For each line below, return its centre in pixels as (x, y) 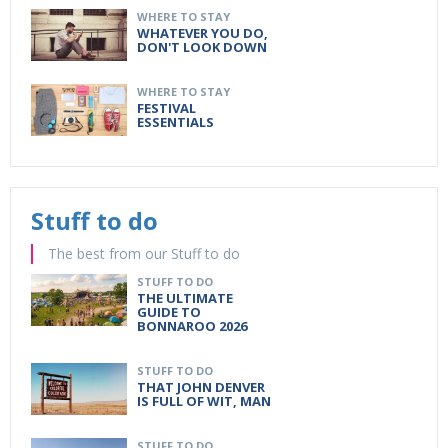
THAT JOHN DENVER (201, 386)
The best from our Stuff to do (144, 253)
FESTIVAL (166, 107)
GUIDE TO (169, 311)
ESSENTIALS (175, 121)
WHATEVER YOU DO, (202, 32)
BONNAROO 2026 (192, 325)
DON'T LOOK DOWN (202, 46)
